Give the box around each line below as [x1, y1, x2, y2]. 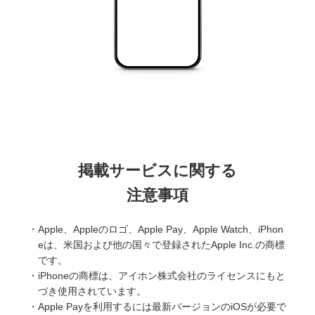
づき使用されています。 [38, 285, 146, 297]
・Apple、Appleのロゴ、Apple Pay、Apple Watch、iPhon [28, 224, 283, 236]
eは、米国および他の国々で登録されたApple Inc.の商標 [38, 239, 285, 251]
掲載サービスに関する [78, 162, 237, 180]
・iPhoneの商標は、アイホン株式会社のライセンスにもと [28, 270, 285, 282]
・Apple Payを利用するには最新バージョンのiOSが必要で [28, 301, 286, 313]
